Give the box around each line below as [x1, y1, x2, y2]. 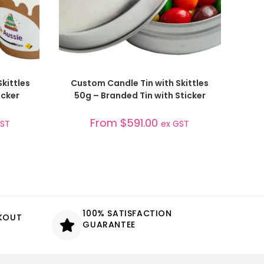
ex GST [161, 117, 190, 130]
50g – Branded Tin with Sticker [74, 89, 206, 101]
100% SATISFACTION [82, 207, 172, 220]
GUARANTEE [82, 219, 136, 231]
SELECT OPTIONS [104, 71, 176, 82]
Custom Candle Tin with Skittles [71, 77, 209, 89]
